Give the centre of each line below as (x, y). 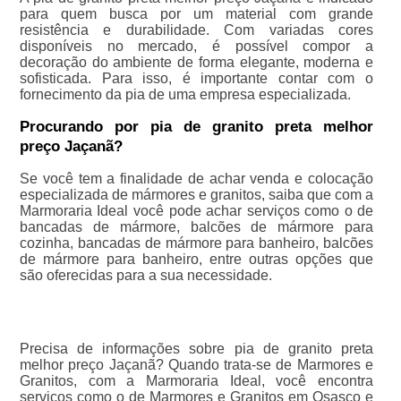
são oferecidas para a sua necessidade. (145, 276)
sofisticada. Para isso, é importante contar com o (196, 79)
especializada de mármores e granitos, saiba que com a (196, 195)
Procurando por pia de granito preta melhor (196, 127)
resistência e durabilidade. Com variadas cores (196, 30)
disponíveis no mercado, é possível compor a (196, 47)
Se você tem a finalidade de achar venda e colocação (196, 179)
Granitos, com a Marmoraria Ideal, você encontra (196, 381)
